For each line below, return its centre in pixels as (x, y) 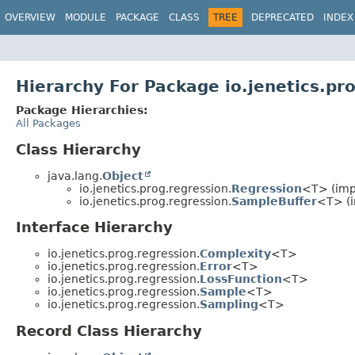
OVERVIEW (30, 17)
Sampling (229, 305)
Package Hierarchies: (82, 110)
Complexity (235, 254)
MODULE (86, 17)
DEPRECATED (282, 17)
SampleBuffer (274, 201)
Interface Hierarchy (94, 227)
